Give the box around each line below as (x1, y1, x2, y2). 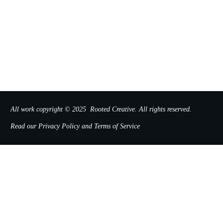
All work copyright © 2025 (10, 106, 88, 113)
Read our (10, 122, 38, 130)
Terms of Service (94, 122, 140, 130)
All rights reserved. (139, 106, 192, 113)
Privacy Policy (38, 122, 82, 130)
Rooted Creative (90, 106, 135, 113)
